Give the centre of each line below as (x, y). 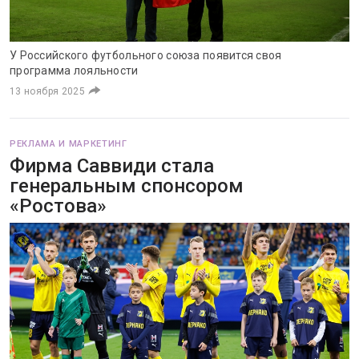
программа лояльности (74, 71)
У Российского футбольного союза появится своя (146, 55)
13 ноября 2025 (48, 91)
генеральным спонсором (127, 186)
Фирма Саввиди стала (112, 166)
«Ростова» (58, 206)
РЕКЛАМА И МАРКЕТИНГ (69, 144)
